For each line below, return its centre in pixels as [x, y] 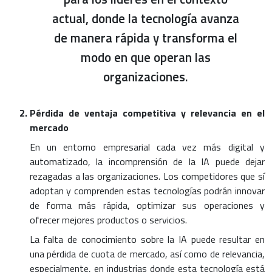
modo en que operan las [146, 57]
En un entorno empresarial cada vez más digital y [147, 147]
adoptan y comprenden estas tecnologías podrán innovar [147, 190]
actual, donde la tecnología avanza [146, 18]
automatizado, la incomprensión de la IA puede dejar [147, 161]
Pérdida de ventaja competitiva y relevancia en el [147, 113]
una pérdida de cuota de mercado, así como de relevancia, [147, 253]
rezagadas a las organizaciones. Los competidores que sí [147, 176]
